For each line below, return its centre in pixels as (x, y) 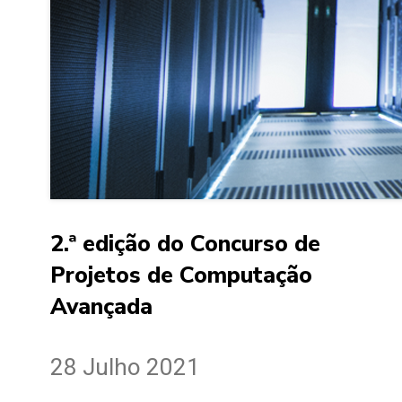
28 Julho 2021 (125, 367)
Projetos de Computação (181, 276)
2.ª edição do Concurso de (185, 245)
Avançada (101, 307)
